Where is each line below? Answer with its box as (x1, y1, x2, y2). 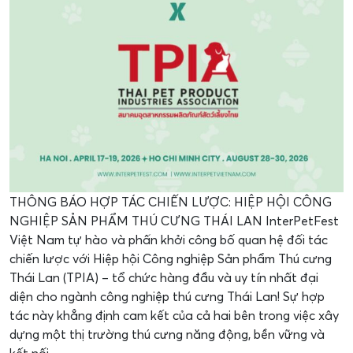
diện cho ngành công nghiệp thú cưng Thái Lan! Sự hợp (9, 288, 325, 304)
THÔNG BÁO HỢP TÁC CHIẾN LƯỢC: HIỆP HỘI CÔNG (9, 194, 332, 210)
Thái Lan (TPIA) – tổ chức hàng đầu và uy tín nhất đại (9, 269, 318, 285)
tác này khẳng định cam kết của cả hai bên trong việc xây (9, 307, 339, 323)
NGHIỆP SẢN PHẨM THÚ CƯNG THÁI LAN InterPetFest (9, 213, 339, 229)
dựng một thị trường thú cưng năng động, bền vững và (9, 326, 325, 342)
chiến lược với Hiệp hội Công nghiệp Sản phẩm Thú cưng (9, 251, 332, 266)
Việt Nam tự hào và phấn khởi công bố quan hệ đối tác (9, 232, 328, 247)
